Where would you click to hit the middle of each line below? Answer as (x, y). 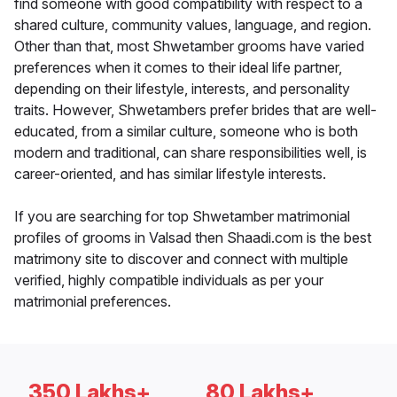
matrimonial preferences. (93, 302)
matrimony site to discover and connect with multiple (181, 259)
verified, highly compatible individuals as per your (169, 280)
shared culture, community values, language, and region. (193, 25)
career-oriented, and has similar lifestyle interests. (170, 174)
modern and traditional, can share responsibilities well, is (191, 153)
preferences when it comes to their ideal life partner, (178, 68)
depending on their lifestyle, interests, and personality (182, 89)
